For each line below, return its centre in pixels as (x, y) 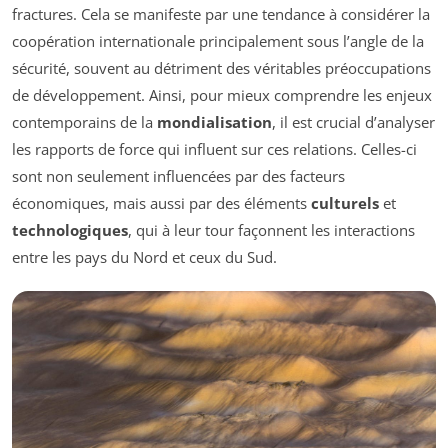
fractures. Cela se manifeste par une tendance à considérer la (221, 13)
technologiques (70, 229)
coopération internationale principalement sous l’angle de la (218, 40)
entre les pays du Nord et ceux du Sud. (144, 256)
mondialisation (214, 121)
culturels (345, 202)
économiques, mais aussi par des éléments (161, 202)
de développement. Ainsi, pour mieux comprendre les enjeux (222, 94)
